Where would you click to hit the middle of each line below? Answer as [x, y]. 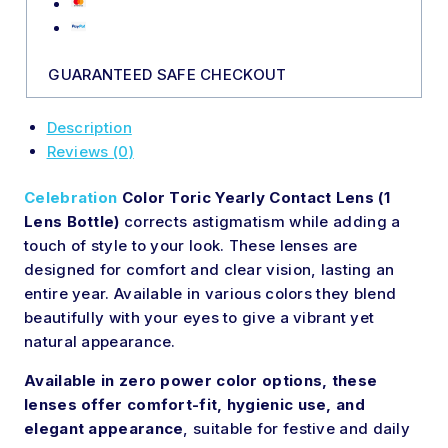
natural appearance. [100, 342]
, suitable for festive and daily [297, 429]
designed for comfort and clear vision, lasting [200, 270]
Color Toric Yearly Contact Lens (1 [253, 198]
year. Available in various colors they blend [232, 294]
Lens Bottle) [72, 222]
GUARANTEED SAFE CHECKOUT [167, 75]
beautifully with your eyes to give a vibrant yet [199, 318]
